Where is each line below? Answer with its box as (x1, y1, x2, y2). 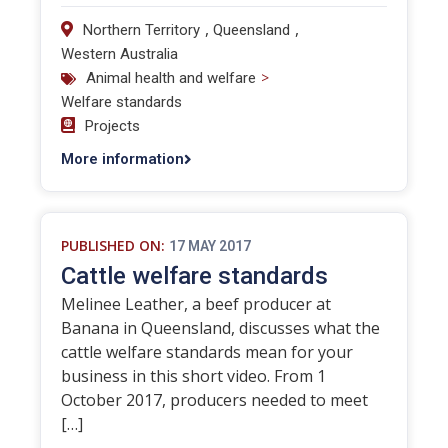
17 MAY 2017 (169, 238, 251, 254)
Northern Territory (83, 21, 200, 39)
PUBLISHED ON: (61, 236, 165, 255)
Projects (85, 117, 140, 135)
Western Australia (61, 45, 178, 63)
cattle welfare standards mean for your (61, 341, 353, 363)
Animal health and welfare (86, 69, 256, 87)
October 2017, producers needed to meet (61, 389, 368, 411)
